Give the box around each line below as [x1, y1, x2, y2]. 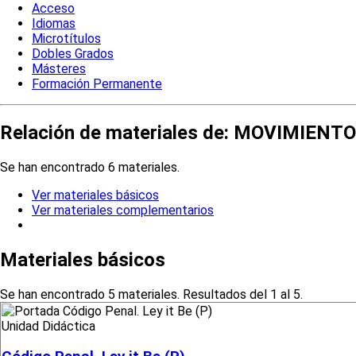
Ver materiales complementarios [32, 202, 214, 218]
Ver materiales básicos [32, 187, 159, 203]
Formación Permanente [32, 76, 162, 92]
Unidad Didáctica [2, 318, 95, 334]
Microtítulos [32, 31, 101, 47]
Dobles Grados [32, 46, 114, 62]
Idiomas [32, 16, 75, 32]
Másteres [32, 61, 86, 77]
